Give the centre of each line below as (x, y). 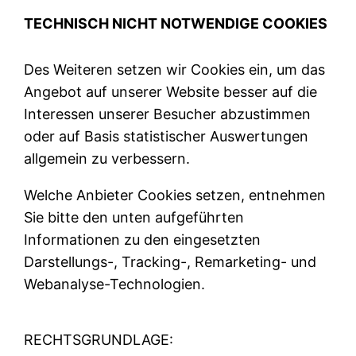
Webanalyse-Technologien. (115, 284)
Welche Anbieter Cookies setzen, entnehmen (175, 195)
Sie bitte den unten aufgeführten (134, 217)
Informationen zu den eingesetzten (143, 239)
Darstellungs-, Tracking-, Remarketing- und (170, 261)
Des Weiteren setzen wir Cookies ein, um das (175, 69)
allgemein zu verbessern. (107, 158)
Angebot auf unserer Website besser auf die (171, 91)
